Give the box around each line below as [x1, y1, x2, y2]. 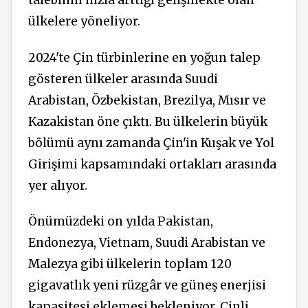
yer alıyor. [28, 177, 87, 193]
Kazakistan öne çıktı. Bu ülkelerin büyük [28, 113, 267, 129]
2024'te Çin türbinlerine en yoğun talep [28, 49, 261, 65]
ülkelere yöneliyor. [28, 14, 140, 30]
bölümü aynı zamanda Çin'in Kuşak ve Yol [28, 135, 274, 151]
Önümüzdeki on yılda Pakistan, [28, 214, 213, 230]
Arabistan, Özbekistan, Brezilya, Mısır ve [28, 92, 266, 108]
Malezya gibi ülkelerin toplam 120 [28, 256, 232, 272]
